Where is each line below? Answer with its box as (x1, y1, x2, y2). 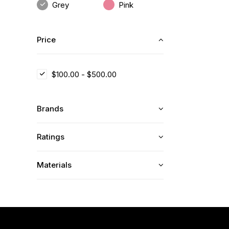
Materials (37, 160, 72, 170)
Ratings (37, 132, 64, 142)
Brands (37, 104, 63, 113)
